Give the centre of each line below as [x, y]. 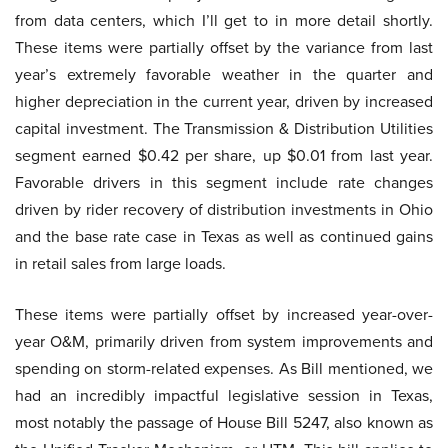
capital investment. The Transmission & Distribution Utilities [224, 129]
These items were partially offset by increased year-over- [224, 315]
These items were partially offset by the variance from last [224, 48]
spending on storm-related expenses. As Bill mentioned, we [224, 369]
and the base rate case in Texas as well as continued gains [224, 237]
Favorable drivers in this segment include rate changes [224, 183]
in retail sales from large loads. [120, 264]
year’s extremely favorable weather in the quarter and [224, 75]
